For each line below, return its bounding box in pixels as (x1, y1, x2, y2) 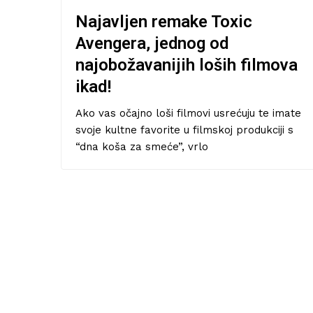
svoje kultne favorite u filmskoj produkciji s (75, 123, 293, 136)
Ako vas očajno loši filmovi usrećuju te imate (75, 106, 301, 119)
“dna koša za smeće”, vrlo (75, 140, 208, 153)
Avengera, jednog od (75, 33, 228, 53)
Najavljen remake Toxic (75, 11, 252, 31)
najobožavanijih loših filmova (75, 54, 298, 75)
